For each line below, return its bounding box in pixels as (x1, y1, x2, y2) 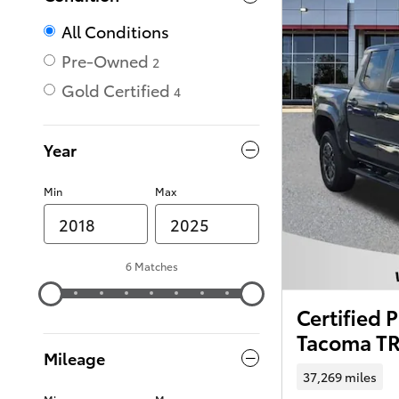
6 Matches (125, 258, 178, 273)
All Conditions (61, 20, 169, 42)
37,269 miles (302, 367, 377, 386)
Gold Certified (61, 78, 170, 101)
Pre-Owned (61, 49, 149, 71)
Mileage (44, 346, 105, 369)
